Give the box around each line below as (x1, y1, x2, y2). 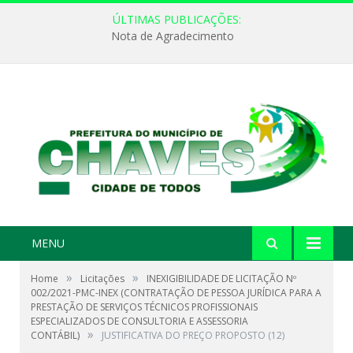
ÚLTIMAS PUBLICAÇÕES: (112, 12, 241, 27)
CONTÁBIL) (31, 329, 80, 343)
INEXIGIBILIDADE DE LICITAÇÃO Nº (147, 272, 296, 286)
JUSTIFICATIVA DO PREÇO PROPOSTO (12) (102, 329, 284, 343)
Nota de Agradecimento (111, 28, 234, 44)
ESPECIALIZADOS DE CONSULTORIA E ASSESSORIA (31, 314, 248, 329)
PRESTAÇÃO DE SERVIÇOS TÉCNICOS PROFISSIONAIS (31, 300, 258, 314)
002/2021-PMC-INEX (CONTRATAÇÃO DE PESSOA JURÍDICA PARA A (31, 286, 321, 300)
